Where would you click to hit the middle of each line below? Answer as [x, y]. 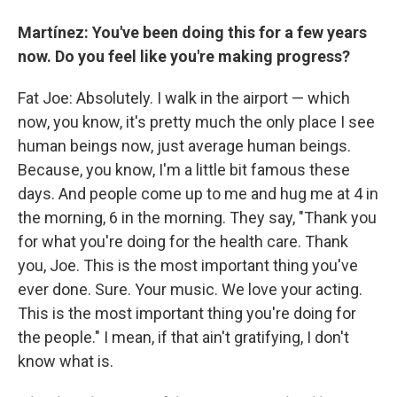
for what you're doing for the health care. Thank [183, 241]
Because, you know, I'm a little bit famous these [184, 169]
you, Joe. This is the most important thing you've [188, 265]
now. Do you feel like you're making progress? [186, 56]
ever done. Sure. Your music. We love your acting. [190, 289]
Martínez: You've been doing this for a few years [192, 32]
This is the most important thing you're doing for [187, 313]
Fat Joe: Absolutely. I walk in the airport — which [184, 97]
